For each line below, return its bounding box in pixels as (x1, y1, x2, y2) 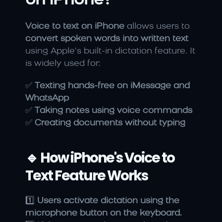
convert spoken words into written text (25, 34, 188, 43)
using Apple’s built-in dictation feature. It (25, 47, 195, 55)
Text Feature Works (25, 166, 148, 185)
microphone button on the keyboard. (25, 209, 182, 218)
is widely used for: (25, 59, 101, 68)
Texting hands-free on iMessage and (35, 81, 190, 90)
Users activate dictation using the (37, 196, 179, 205)
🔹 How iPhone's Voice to (25, 148, 174, 167)
